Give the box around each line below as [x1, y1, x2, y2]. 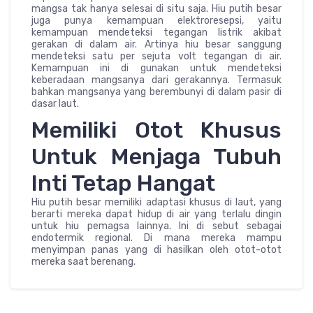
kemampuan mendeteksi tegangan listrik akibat [31, 26, 282, 38]
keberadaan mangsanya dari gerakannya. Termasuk [31, 73, 282, 86]
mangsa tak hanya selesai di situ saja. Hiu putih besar [31, 2, 282, 15]
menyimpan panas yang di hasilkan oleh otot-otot [31, 243, 282, 256]
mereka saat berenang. [31, 255, 136, 268]
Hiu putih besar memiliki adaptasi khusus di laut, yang [31, 196, 282, 208]
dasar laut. [31, 97, 79, 110]
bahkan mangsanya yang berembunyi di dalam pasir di [31, 85, 282, 98]
